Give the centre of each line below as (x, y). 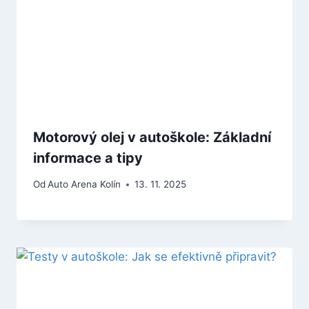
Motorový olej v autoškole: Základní (152, 137)
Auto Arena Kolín (84, 185)
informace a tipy (88, 158)
